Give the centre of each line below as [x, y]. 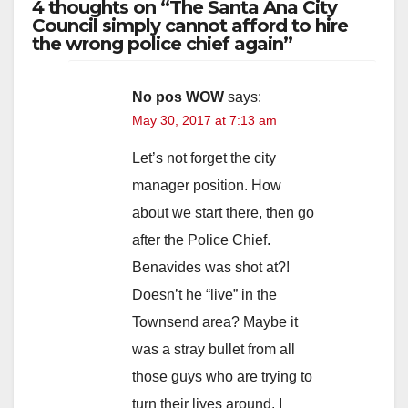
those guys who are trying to [222, 376]
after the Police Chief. [201, 240]
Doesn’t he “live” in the [204, 294]
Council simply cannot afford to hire [190, 25]
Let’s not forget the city [204, 158]
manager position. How [207, 185]
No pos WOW [178, 97]
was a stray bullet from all [214, 349]
